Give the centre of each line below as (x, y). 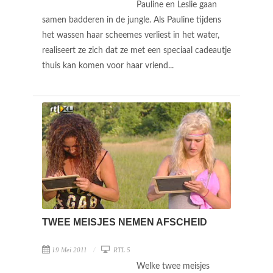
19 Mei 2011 (69, 250)
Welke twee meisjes (173, 266)
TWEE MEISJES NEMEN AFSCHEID (125, 222)
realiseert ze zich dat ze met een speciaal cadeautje (136, 51)
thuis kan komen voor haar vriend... (109, 66)
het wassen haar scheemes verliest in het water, (131, 35)
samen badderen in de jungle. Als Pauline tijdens (132, 20)
